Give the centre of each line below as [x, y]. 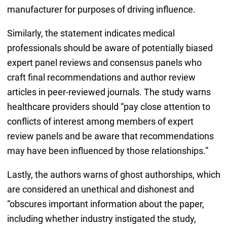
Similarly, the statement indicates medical [91, 33]
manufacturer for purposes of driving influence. [101, 10]
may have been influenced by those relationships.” [107, 151]
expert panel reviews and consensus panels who [104, 63]
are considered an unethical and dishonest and [100, 190]
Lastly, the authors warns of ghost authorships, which [113, 175]
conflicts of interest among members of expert [100, 122]
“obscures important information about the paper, [105, 204]
